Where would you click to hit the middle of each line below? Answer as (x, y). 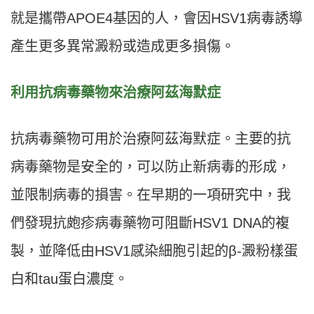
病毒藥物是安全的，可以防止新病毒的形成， (151, 167)
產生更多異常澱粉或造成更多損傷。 (123, 47)
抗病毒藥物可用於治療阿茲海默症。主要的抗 (151, 139)
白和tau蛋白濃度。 (69, 279)
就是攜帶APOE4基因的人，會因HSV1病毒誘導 (157, 19)
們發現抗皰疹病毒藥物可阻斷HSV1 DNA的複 (150, 223)
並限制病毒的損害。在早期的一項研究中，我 (151, 195)
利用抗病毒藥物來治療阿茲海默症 (116, 93)
